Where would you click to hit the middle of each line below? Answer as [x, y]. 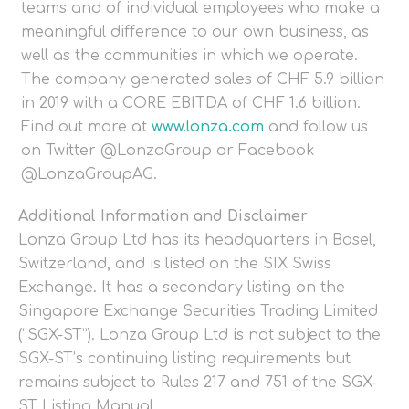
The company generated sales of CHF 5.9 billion [203, 80]
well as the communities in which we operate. [189, 56]
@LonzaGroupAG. [89, 175]
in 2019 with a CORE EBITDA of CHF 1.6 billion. [191, 104]
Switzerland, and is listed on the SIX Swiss [175, 264]
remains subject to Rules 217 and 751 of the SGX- [198, 383]
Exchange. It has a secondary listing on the [182, 288]
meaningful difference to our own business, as [195, 32]
